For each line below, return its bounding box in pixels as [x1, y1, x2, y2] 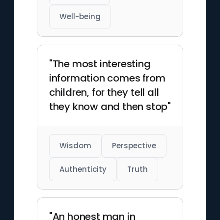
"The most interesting [49, 57, 151, 71]
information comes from [49, 71, 165, 85]
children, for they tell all [49, 85, 159, 99]
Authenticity [59, 164, 107, 174]
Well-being [59, 11, 101, 22]
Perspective [111, 140, 156, 151]
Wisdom [59, 140, 91, 151]
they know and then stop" [49, 100, 171, 113]
